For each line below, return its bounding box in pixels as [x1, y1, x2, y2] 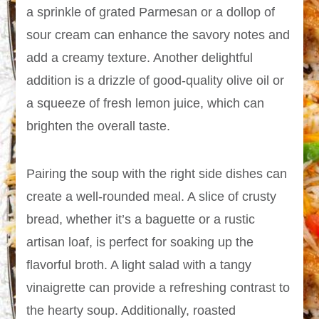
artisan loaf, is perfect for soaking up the [26, 235, 254, 250]
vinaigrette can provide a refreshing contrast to [26, 281, 291, 296]
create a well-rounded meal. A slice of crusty [26, 189, 277, 204]
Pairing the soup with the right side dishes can [26, 167, 288, 182]
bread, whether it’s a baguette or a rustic [26, 212, 256, 227]
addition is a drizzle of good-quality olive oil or [26, 73, 285, 88]
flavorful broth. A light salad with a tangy [26, 258, 252, 273]
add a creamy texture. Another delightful [26, 51, 253, 66]
